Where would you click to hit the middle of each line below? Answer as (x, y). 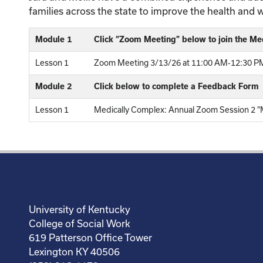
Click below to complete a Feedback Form (176, 86)
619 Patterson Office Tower (90, 237)
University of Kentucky (79, 209)
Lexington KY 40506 (74, 252)
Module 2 (53, 86)
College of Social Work (79, 223)
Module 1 (53, 39)
